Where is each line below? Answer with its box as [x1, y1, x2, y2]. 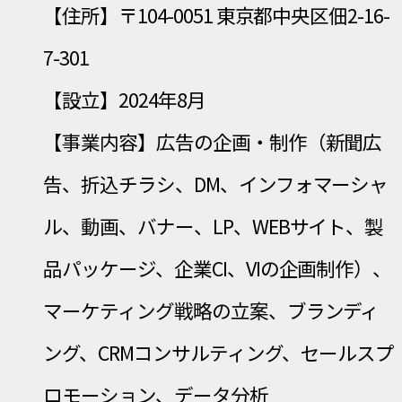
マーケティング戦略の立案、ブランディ [43, 296, 380, 325]
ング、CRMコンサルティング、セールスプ [43, 338, 395, 367]
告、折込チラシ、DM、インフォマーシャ [43, 170, 389, 198]
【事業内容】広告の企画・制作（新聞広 [43, 127, 382, 156]
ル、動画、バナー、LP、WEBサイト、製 [43, 212, 384, 240]
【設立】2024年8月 [43, 85, 205, 114]
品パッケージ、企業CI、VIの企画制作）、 [43, 254, 392, 283]
